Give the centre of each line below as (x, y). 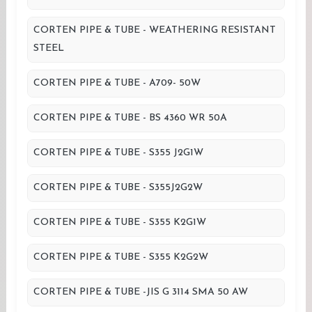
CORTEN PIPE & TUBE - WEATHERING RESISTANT (155, 30)
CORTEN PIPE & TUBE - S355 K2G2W (121, 257)
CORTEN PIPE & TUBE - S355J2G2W (118, 188)
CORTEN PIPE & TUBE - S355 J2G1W (118, 153)
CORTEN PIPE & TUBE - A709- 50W (117, 83)
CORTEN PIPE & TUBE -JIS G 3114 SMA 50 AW (141, 292)
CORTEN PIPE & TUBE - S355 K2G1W (120, 223)
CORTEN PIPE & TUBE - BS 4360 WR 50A (130, 118)
